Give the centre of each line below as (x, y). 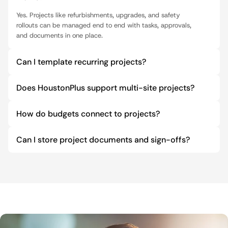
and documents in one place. (60, 35)
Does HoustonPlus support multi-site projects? (105, 88)
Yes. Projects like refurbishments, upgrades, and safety (98, 15)
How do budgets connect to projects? (88, 114)
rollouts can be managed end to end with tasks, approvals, (104, 25)
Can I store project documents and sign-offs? (103, 140)
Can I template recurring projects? (81, 62)
